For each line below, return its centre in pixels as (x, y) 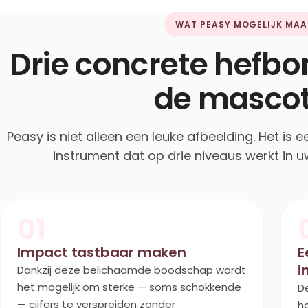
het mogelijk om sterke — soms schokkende (129, 287)
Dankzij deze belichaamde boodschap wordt (132, 270)
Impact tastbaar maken (102, 252)
